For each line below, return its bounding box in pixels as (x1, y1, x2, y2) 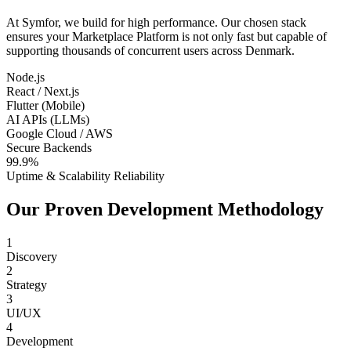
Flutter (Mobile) (6, 99, 85, 113)
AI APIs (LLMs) (6, 113, 89, 127)
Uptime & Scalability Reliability (6, 169, 165, 183)
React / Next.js (6, 85, 79, 99)
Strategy (6, 277, 47, 291)
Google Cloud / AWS (6, 127, 113, 141)
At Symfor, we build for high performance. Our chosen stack (6, 16, 306, 30)
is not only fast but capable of (179, 30, 327, 44)
